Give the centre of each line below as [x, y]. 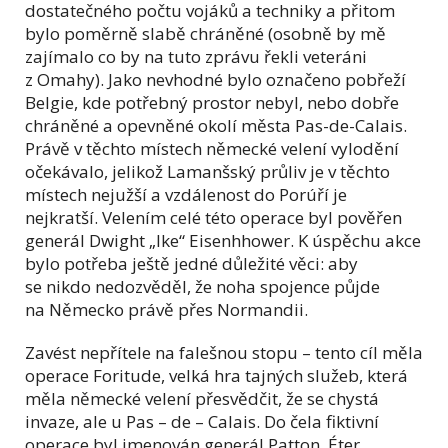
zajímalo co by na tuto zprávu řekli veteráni [196, 56]
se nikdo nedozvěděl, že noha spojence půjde [202, 286]
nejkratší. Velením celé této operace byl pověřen [213, 217]
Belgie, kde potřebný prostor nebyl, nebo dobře [212, 102]
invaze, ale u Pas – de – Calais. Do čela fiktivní [202, 421]
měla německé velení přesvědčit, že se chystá [202, 398]
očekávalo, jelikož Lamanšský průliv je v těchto [207, 171]
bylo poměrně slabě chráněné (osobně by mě [205, 33]
